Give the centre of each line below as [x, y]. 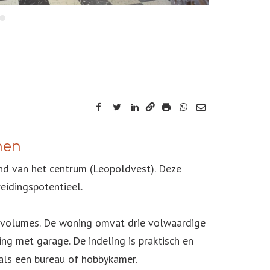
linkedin [154, 106]
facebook [121, 106]
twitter [134, 106]
